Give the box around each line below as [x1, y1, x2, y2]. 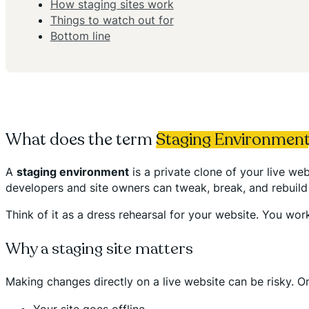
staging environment [17, 164, 129, 179]
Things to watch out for [50, 12, 174, 27]
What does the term [6, 128, 156, 151]
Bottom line [50, 28, 110, 43]
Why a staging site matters [6, 237, 193, 259]
